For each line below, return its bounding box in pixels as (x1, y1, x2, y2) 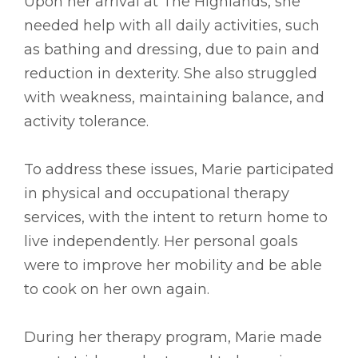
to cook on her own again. (24, 280, 209, 298)
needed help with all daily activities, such (24, 17, 320, 34)
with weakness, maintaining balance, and (24, 89, 324, 106)
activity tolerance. (24, 113, 149, 130)
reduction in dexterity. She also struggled (24, 65, 317, 82)
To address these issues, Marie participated (24, 161, 334, 178)
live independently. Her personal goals (24, 233, 298, 250)
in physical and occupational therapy (24, 185, 289, 202)
